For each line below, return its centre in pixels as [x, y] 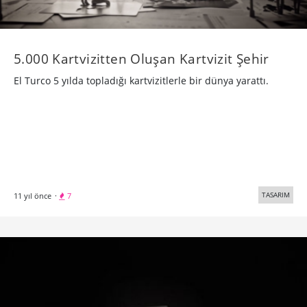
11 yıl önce [33, 195]
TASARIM [276, 194]
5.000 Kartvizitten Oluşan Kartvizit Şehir [142, 58]
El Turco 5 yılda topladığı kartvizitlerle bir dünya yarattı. [141, 80]
